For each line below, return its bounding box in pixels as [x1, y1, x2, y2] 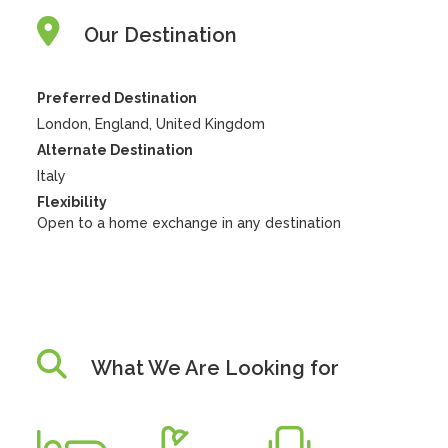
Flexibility [37, 194, 108, 210]
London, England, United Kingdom [37, 116, 266, 132]
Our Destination [84, 23, 238, 47]
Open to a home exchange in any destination [37, 215, 342, 231]
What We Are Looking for [91, 356, 340, 380]
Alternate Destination [37, 142, 194, 158]
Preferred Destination [37, 90, 198, 106]
